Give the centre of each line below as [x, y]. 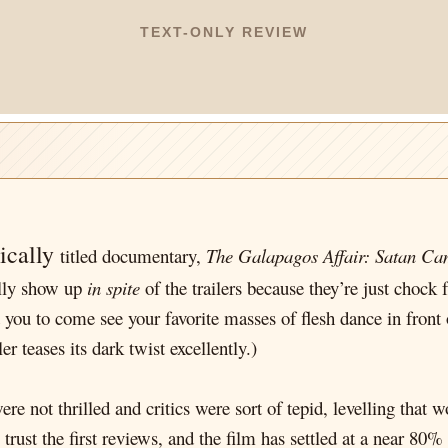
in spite [116, 287]
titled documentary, [133, 255]
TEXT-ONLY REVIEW [224, 32]
